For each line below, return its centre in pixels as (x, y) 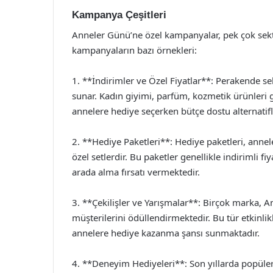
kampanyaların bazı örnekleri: (134, 50)
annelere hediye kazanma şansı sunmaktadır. (166, 232)
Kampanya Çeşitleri (119, 15)
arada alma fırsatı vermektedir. (136, 172)
